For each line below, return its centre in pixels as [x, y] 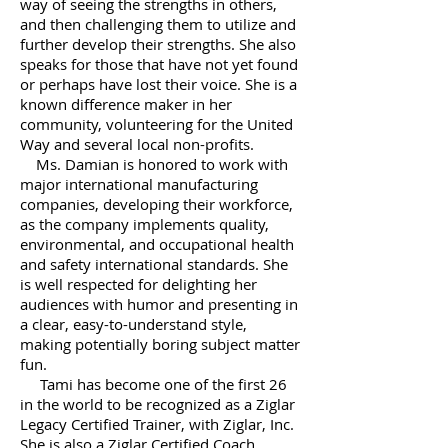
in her [212, 104]
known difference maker [106, 104]
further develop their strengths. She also [158, 44]
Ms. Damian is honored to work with [154, 164]
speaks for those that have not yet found [159, 64]
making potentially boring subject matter [160, 344]
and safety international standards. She [154, 264]
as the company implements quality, [144, 224]
